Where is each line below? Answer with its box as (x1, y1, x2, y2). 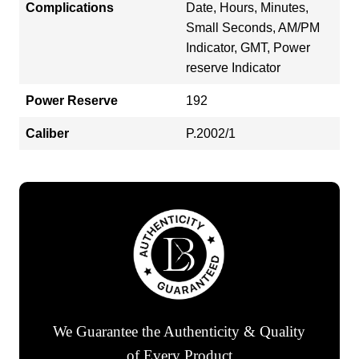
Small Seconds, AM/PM (186, 20, 320, 34)
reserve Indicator (186, 60, 280, 75)
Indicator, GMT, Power (186, 40, 310, 54)
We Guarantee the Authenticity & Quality (53, 323, 306, 341)
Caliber (26, 126, 69, 140)
